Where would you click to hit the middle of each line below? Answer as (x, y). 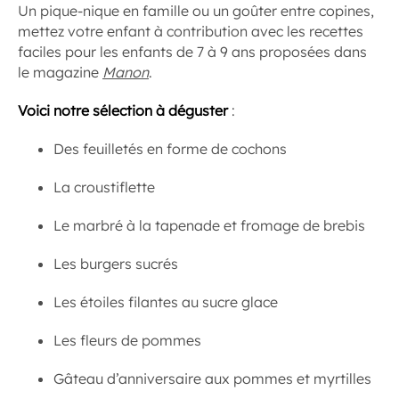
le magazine (60, 72)
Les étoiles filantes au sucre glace (166, 301)
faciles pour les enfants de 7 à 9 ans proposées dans (192, 51)
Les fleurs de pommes (127, 340)
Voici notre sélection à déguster (123, 110)
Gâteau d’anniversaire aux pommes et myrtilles (212, 378)
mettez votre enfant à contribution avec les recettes (191, 31)
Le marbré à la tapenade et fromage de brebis (209, 225)
